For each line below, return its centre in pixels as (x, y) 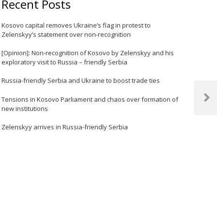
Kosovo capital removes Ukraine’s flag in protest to (76, 25)
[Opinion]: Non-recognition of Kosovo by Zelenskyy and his (88, 53)
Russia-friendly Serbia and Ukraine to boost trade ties (81, 81)
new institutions (25, 108)
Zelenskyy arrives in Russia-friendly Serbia (65, 127)
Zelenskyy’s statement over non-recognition (66, 34)
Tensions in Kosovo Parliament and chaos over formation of (90, 99)
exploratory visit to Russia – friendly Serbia (65, 62)
